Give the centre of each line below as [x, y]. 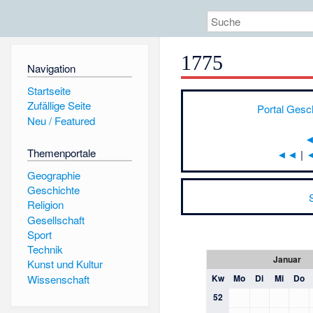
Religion [45, 205]
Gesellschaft [56, 219]
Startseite [49, 90]
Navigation [51, 68]
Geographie [53, 175]
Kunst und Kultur [65, 264]
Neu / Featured [61, 120]
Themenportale [61, 152]
